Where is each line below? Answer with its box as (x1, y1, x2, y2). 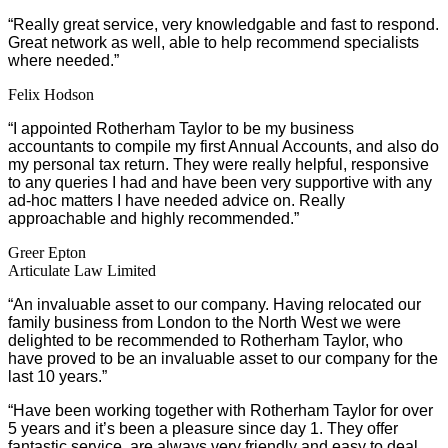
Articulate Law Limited (8, 261, 156, 279)
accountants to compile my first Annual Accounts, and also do (8, 137, 439, 155)
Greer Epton (8, 243, 86, 261)
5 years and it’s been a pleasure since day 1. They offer (8, 419, 398, 437)
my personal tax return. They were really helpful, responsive (8, 155, 429, 173)
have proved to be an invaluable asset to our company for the (8, 349, 438, 367)
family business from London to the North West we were (8, 313, 401, 331)
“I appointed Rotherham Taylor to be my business (8, 119, 354, 137)
